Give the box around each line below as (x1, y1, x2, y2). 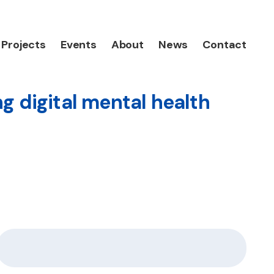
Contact (202, 37, 246, 52)
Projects (1, 37, 46, 52)
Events (60, 37, 97, 52)
